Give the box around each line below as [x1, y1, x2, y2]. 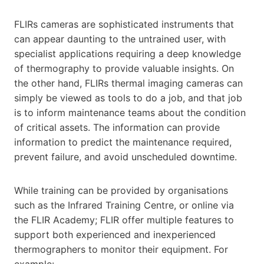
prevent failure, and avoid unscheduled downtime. [14, 150, 237, 163]
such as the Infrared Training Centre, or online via [14, 199, 234, 211]
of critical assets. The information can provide [14, 121, 220, 133]
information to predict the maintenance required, [14, 136, 232, 148]
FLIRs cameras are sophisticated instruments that [14, 18, 234, 30]
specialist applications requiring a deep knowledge [14, 47, 241, 60]
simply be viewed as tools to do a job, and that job [14, 91, 242, 104]
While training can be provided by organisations [14, 184, 228, 196]
